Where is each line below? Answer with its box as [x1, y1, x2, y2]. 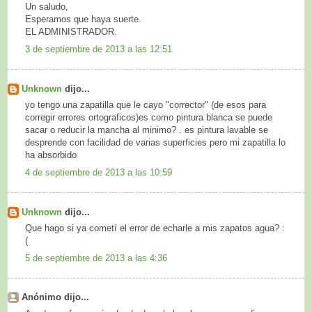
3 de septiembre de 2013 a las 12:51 [25, 43, 172, 54]
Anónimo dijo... [22, 292, 89, 303]
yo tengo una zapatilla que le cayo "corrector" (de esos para [25, 100, 266, 111]
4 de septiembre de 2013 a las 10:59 [25, 166, 172, 178]
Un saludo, [25, 1, 68, 13]
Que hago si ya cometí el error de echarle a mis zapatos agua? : [25, 223, 285, 234]
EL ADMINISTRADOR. [25, 26, 117, 38]
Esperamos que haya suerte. [25, 14, 141, 25]
